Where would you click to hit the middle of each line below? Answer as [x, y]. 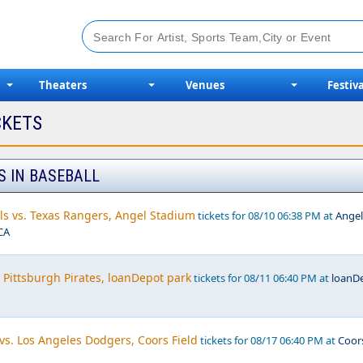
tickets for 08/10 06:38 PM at [265, 216]
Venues [205, 85]
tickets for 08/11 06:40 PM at [261, 278]
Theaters [63, 85]
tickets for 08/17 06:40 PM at [268, 340]
